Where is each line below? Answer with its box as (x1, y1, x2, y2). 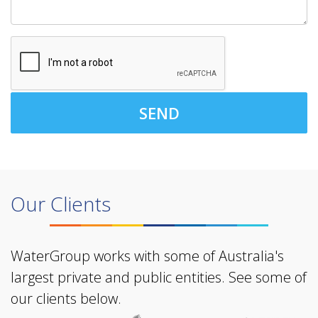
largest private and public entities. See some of (11, 267, 307, 287)
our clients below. (11, 288, 121, 308)
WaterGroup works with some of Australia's (11, 246, 284, 265)
